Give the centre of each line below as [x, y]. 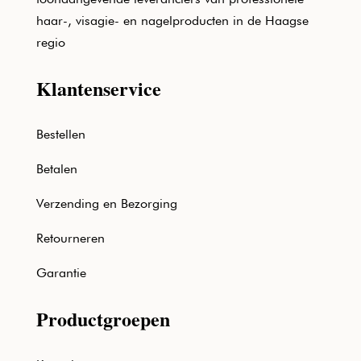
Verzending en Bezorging [106, 203]
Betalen [56, 168]
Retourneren [70, 238]
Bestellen [60, 134]
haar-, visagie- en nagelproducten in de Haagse [172, 20]
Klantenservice [98, 88]
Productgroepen [103, 318]
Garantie [61, 272]
